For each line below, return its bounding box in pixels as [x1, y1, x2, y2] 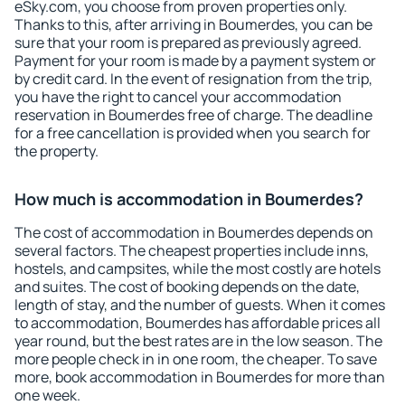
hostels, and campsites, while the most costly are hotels [14, 259, 381, 278]
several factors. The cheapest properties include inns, [14, 240, 369, 260]
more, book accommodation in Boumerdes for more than [14, 367, 385, 387]
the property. [14, 141, 99, 161]
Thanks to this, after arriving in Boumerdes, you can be [14, 14, 372, 34]
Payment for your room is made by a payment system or [14, 51, 376, 71]
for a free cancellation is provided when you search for [14, 123, 371, 143]
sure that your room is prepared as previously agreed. [14, 33, 362, 52]
